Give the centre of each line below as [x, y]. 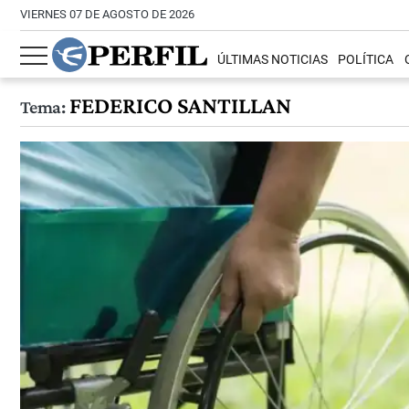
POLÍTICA [366, 60]
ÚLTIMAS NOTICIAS [273, 60]
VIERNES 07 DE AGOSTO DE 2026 [107, 14]
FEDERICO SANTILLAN [178, 105]
